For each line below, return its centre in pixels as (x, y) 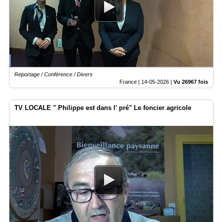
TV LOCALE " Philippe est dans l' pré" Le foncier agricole (103, 108)
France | (130, 82)
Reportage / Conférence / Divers (54, 75)
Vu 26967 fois (191, 82)
